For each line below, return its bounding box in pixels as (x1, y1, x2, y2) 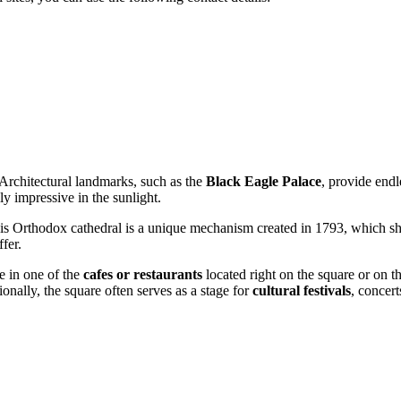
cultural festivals (252, 282, 351, 298)
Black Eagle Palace (206, 173, 321, 189)
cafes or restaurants (83, 266, 202, 282)
